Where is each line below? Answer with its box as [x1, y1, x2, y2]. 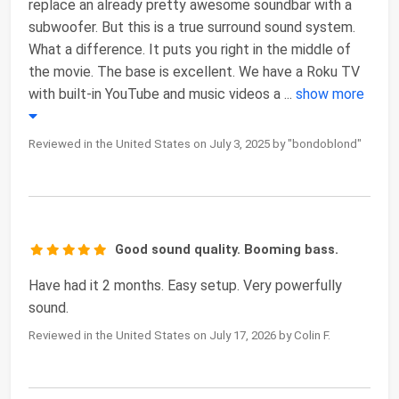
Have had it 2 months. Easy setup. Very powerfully [28, 277, 342, 295]
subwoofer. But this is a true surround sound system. [28, 19, 355, 37]
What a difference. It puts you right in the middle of [28, 41, 351, 59]
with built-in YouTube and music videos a [28, 85, 281, 103]
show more [296, 85, 364, 103]
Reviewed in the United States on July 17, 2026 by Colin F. [28, 329, 330, 343]
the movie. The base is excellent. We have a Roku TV [28, 63, 360, 81]
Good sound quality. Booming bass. [115, 241, 339, 258]
